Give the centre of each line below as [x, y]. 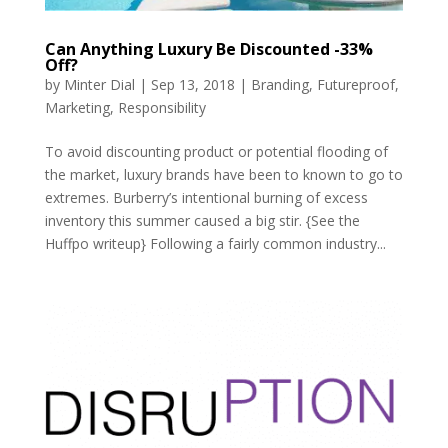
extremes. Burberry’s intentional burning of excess [206, 197]
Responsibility [161, 107]
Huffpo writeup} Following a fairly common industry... [215, 243]
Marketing [77, 107]
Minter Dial [99, 84]
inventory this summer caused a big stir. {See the [202, 220]
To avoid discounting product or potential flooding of [216, 151]
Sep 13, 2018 [192, 84]
